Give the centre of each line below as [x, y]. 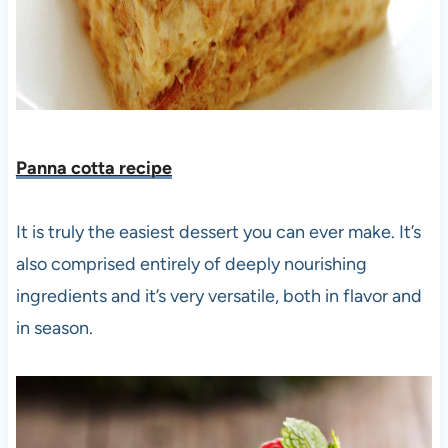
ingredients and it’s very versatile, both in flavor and [218, 296]
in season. [54, 328]
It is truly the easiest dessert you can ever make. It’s [218, 232]
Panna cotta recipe [93, 168]
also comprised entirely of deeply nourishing [191, 264]
